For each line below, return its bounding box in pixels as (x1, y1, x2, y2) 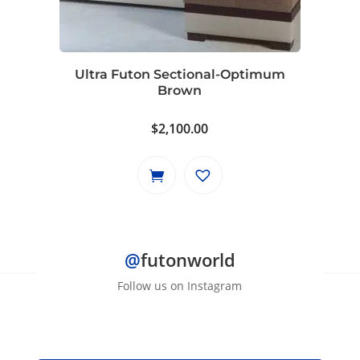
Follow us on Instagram (117, 278, 243, 294)
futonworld (140, 247, 235, 272)
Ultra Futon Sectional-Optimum (74, 67, 285, 83)
